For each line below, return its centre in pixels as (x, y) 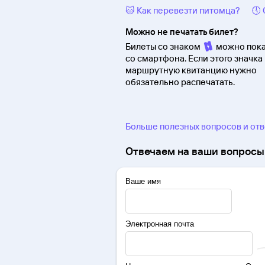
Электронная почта (160, 224)
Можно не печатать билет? (182, 32)
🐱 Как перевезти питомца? (183, 11)
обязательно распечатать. (180, 82)
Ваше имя (143, 182)
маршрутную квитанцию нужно (191, 70)
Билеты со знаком (164, 47)
